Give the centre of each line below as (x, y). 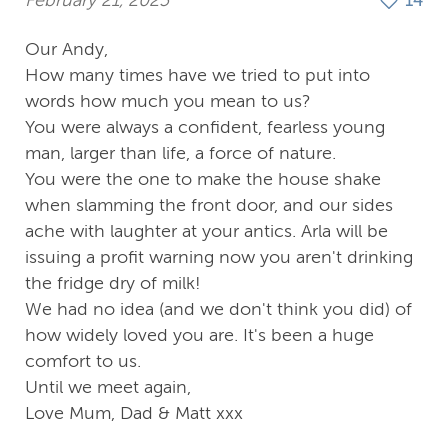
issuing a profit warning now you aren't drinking (219, 256)
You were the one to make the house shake (203, 178)
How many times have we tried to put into (197, 74)
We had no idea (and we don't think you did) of (218, 308)
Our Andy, (66, 48)
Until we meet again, (108, 386)
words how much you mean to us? (168, 100)
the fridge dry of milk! (113, 282)
